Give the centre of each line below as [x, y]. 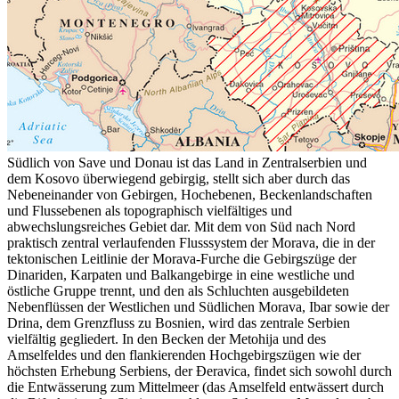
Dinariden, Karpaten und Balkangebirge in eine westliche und [181, 275]
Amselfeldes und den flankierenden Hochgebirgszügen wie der [184, 355]
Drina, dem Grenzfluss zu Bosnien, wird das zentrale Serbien [179, 323]
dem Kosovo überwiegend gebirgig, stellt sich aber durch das [179, 179]
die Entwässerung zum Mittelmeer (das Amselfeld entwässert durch [195, 387]
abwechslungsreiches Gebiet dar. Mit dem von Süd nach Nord [181, 227]
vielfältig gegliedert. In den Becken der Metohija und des [167, 339]
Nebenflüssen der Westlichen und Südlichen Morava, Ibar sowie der [198, 307]
